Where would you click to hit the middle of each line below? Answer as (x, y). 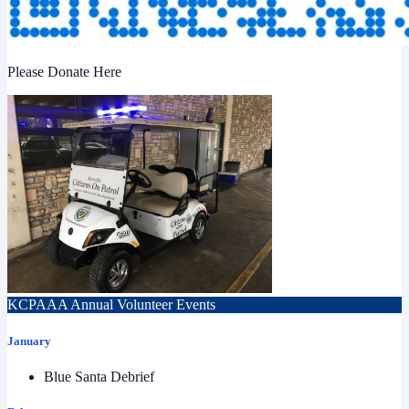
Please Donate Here (64, 72)
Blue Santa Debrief (99, 376)
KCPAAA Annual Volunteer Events (111, 305)
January (29, 341)
